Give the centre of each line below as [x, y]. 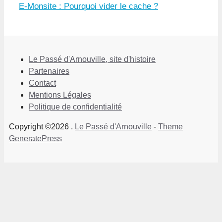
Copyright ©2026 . [42, 127]
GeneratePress [35, 139]
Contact [42, 83]
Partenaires [49, 71]
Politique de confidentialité [75, 107]
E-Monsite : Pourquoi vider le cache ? [88, 6]
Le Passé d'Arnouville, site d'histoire [92, 59]
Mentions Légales [60, 95]
